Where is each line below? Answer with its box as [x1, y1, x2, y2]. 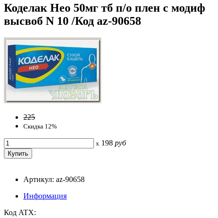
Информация [23, 191, 67, 200]
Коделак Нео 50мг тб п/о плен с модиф [4, 1, 205, 14]
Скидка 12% [23, 122, 57, 130]
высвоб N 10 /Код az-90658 [4, 14, 141, 27]
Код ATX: [4, 208, 36, 217]
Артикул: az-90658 [23, 175, 85, 183]
